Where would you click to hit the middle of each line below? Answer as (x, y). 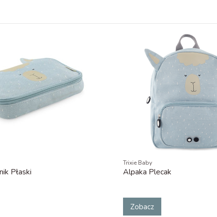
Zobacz (142, 207)
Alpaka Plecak (147, 172)
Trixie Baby (137, 163)
